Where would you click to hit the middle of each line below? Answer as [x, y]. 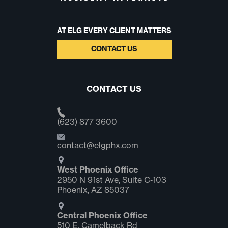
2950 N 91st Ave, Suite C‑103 [111, 180]
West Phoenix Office [97, 170]
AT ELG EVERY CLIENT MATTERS [114, 31]
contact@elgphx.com [97, 145]
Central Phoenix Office [102, 216]
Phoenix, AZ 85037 [93, 190]
